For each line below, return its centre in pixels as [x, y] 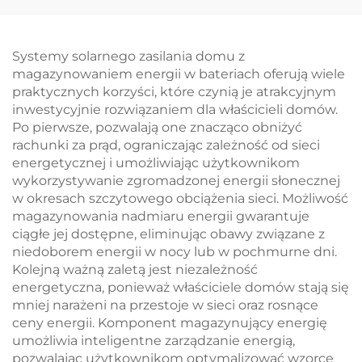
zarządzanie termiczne [90, 48]
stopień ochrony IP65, [90, 13]
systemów [90, 84]
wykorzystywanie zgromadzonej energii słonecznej [176, 181]
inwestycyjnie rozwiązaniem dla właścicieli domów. [175, 109]
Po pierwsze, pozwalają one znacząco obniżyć [157, 127]
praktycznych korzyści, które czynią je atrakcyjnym [174, 92]
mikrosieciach [90, 137]
